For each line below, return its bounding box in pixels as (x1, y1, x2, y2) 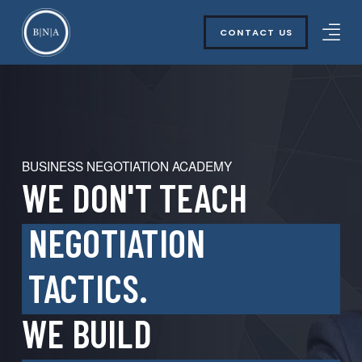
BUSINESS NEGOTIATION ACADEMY (21, 157, 232, 175)
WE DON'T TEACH (21, 175, 248, 221)
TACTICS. (27, 265, 186, 311)
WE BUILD (21, 310, 152, 356)
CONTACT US (219, 25, 293, 39)
